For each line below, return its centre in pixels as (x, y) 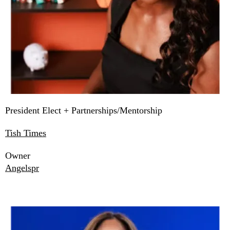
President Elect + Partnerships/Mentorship (84, 111)
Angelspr (22, 168)
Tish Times (26, 133)
